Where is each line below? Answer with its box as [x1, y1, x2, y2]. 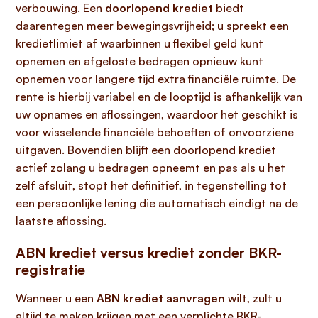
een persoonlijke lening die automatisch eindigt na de [16, 196, 298, 210]
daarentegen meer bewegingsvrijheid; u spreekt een [16, 18, 289, 33]
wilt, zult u [225, 291, 282, 305]
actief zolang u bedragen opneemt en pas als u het [16, 160, 285, 175]
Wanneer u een [16, 291, 97, 305]
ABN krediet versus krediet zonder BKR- [16, 243, 282, 261]
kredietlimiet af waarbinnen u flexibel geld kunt [16, 36, 263, 50]
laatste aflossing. [16, 214, 106, 228]
